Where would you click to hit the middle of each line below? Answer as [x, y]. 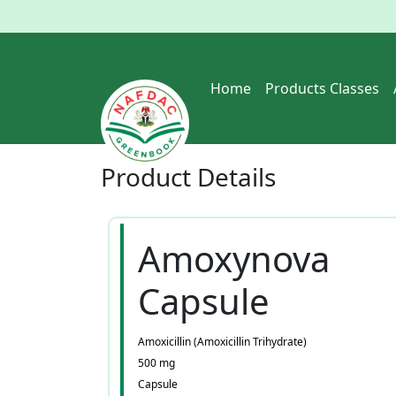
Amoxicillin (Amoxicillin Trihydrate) [222, 342]
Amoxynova [234, 259]
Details [236, 177]
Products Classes [322, 88]
